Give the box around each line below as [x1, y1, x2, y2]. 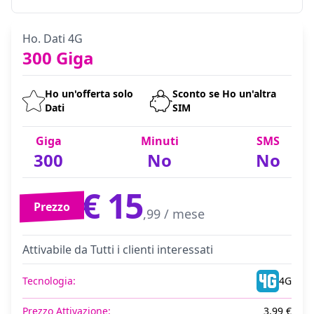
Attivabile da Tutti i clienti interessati [22, 242, 213, 257]
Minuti [140, 133, 179, 149]
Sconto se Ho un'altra [172, 87, 277, 100]
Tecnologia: [22, 274, 76, 287]
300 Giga [22, 46, 94, 69]
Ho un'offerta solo [45, 87, 133, 100]
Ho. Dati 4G [22, 31, 83, 46]
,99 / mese [143, 205, 205, 222]
